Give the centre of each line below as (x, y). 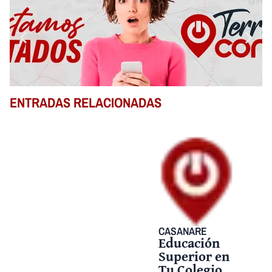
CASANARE (183, 231)
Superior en (194, 256)
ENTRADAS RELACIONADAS (86, 102)
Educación (189, 242)
